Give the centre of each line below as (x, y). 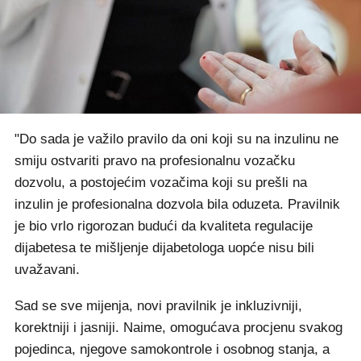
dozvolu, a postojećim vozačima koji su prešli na (161, 183)
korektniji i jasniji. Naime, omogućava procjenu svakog (178, 328)
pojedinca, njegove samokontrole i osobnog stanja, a (172, 349)
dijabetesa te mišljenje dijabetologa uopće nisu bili (164, 248)
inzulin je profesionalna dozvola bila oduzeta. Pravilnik (177, 204)
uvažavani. (47, 270)
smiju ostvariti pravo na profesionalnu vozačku (155, 161)
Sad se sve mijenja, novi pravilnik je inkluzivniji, (158, 306)
